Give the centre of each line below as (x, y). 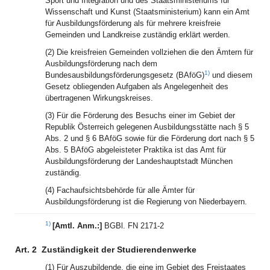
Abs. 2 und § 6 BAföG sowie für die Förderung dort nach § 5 (150, 138)
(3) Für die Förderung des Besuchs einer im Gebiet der (140, 115)
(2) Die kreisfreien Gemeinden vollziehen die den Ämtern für (149, 52)
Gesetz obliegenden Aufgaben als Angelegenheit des (137, 86)
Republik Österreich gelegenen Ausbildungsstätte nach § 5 (147, 127)
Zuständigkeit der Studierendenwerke (119, 250)
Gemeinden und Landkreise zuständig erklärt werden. (138, 35)
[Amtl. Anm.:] (78, 226)
